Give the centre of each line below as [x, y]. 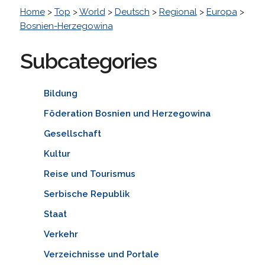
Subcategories [88, 61]
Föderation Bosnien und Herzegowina [127, 113]
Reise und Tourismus [89, 174]
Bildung [60, 93]
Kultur [57, 153]
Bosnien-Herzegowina [66, 26]
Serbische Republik [86, 194]
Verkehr [61, 234]
